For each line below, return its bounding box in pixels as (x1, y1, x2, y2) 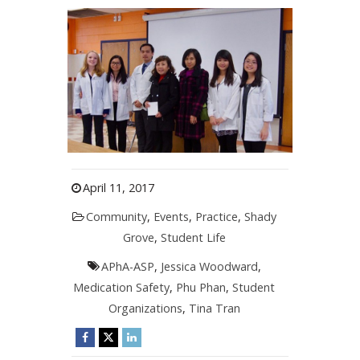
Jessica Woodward (160, 259, 258, 275)
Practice (194, 209, 238, 225)
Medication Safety (73, 280, 170, 296)
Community (85, 209, 147, 225)
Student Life (160, 230, 226, 246)
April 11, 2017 (82, 180, 154, 196)
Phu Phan (176, 280, 227, 296)
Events (153, 209, 189, 225)
